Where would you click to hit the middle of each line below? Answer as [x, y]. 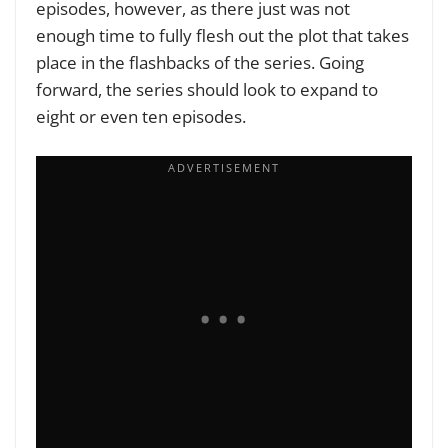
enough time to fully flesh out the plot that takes [222, 36]
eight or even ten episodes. [143, 117]
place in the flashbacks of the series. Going [200, 63]
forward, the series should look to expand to [207, 90]
